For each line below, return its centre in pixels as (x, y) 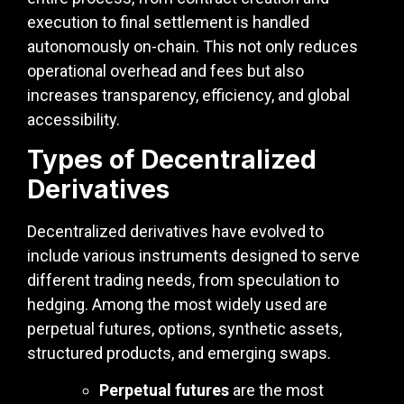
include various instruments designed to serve (193, 255)
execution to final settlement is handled (168, 23)
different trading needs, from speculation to (183, 280)
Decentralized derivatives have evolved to (175, 231)
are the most (276, 390)
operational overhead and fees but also (165, 71)
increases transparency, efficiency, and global (188, 96)
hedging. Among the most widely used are (177, 304)
